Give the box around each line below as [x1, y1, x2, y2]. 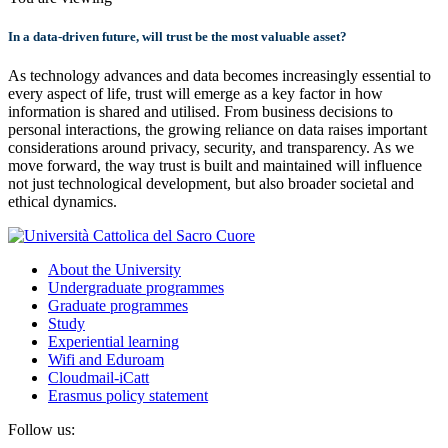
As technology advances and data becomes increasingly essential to [8, 67, 431, 85]
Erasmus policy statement [48, 387, 208, 405]
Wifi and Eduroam [48, 351, 164, 369]
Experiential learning [48, 333, 179, 351]
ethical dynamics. [8, 193, 121, 211]
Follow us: [8, 421, 75, 439]
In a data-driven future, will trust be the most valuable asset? [8, 29, 353, 45]
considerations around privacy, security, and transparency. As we [8, 139, 414, 157]
